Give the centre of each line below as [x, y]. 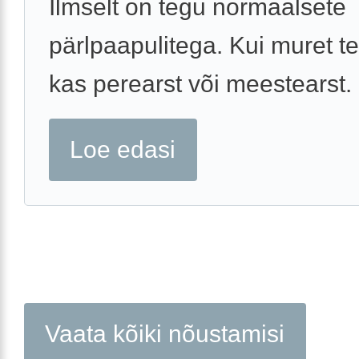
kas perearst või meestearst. [200, 84]
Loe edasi [123, 150]
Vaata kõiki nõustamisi [165, 333]
